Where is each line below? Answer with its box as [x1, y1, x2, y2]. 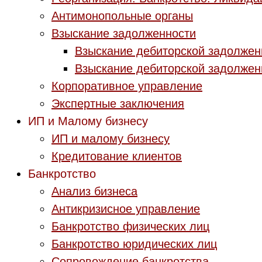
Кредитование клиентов [51, 150, 182, 163]
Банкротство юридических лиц [51, 237, 217, 250]
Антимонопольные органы [51, 9, 193, 22]
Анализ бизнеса [51, 185, 137, 198]
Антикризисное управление [51, 202, 200, 215]
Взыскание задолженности [51, 27, 196, 40]
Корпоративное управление [51, 80, 202, 92]
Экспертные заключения [51, 97, 184, 110]
